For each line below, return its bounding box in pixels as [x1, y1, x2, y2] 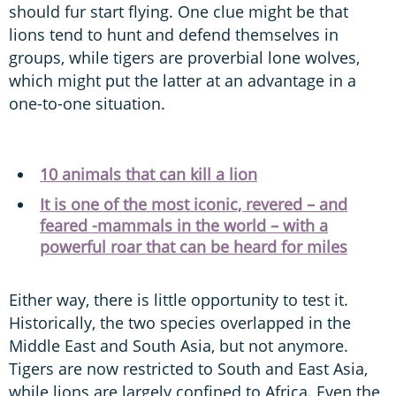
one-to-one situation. [9, 93, 165, 115]
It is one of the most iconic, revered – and [40, 194, 347, 216]
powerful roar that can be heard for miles [40, 236, 347, 258]
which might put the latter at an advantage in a [9, 70, 356, 92]
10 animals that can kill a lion [40, 164, 257, 186]
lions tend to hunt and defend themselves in [9, 24, 339, 46]
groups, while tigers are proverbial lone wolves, [9, 47, 360, 69]
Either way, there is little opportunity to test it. [9, 289, 348, 311]
